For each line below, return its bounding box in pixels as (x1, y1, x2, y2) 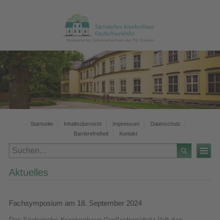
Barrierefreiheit (73, 130, 109, 137)
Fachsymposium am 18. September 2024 (9, 199, 142, 208)
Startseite (30, 120, 53, 127)
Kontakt (119, 130, 137, 137)
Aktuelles (9, 166, 48, 178)
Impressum (112, 120, 139, 127)
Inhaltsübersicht (63, 120, 102, 127)
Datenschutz (150, 120, 181, 127)
